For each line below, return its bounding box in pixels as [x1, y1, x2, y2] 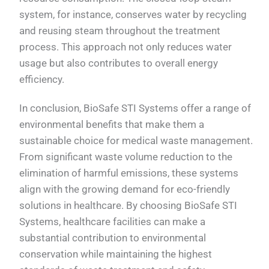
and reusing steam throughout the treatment [19, 25, 221, 37]
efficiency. [19, 73, 65, 86]
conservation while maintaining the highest [19, 247, 213, 260]
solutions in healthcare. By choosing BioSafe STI [19, 199, 238, 211]
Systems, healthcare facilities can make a [19, 215, 206, 228]
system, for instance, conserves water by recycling [19, 8, 247, 21]
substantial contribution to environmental [19, 231, 207, 244]
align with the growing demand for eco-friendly [19, 183, 231, 195]
